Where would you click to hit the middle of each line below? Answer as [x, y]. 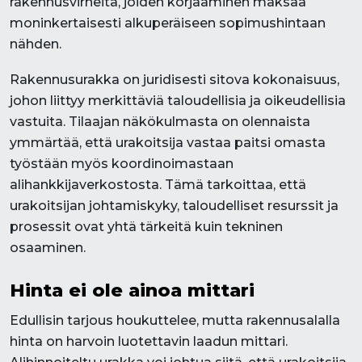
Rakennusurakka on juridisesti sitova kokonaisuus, [175, 80]
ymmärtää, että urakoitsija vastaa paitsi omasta [168, 143]
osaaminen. [48, 248]
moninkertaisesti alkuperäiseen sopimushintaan [168, 23]
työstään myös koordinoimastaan [122, 164]
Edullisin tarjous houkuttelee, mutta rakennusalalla [175, 320]
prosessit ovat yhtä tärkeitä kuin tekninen [146, 227]
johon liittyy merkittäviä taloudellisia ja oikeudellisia [178, 101]
